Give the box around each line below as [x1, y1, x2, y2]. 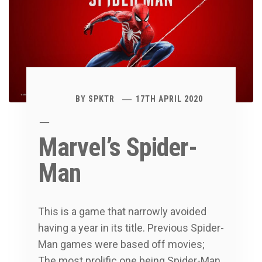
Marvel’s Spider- [38, 132, 197, 163]
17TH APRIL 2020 [136, 94, 204, 104]
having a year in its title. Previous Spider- [38, 222, 224, 235]
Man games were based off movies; [38, 238, 205, 251]
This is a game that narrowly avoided [38, 205, 206, 218]
